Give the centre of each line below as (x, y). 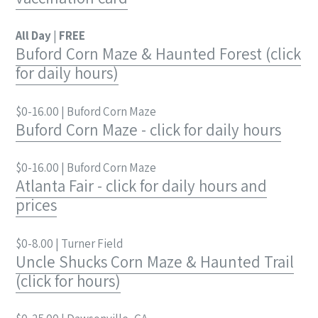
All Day (33, 36)
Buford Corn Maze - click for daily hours (148, 130)
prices (36, 205)
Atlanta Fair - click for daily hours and (141, 186)
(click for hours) (68, 281)
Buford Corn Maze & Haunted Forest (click (158, 54)
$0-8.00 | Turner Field (69, 243)
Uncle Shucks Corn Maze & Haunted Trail (155, 262)
